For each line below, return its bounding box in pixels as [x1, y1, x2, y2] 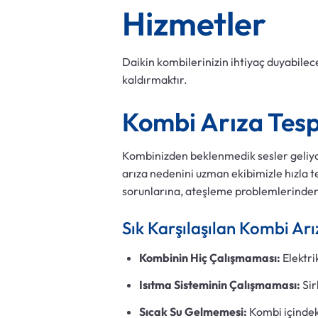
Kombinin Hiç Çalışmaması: [139, 251, 280, 265]
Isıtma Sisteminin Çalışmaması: [139, 278, 300, 292]
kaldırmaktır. [122, 72, 187, 87]
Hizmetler [122, 3, 266, 45]
